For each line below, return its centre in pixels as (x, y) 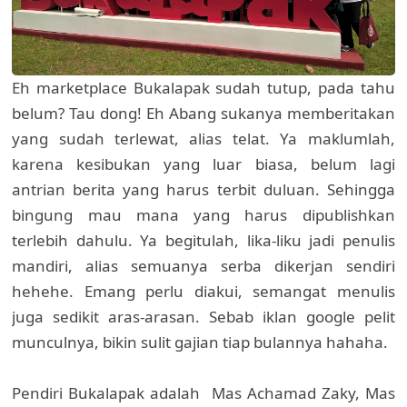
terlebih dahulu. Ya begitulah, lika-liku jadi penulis (203, 241)
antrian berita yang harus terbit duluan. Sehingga (203, 190)
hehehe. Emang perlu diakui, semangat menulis (203, 292)
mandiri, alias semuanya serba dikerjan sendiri (203, 266)
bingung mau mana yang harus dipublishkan (203, 215)
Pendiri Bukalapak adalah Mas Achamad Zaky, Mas (203, 393)
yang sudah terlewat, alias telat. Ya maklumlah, (203, 139)
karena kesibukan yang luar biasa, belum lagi (203, 164)
